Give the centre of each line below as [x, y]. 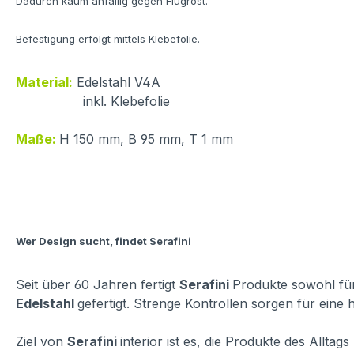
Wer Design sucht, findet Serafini [104, 241]
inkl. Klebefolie [93, 102]
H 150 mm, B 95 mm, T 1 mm [146, 139]
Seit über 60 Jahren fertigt [98, 285]
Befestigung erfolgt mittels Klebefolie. [108, 39]
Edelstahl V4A [119, 83]
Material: [44, 83]
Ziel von [41, 342]
